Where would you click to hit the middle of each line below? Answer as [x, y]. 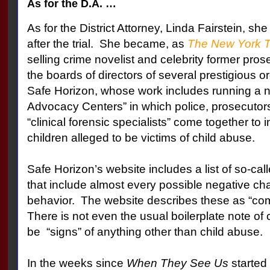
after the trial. [60, 44]
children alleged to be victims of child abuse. [141, 138]
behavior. [51, 201]
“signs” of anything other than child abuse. [154, 232]
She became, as [143, 44]
